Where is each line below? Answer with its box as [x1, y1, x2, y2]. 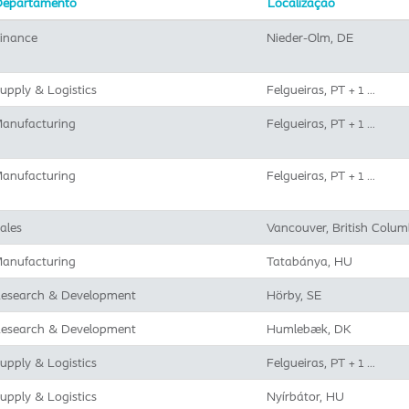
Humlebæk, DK [267, 320, 351, 337]
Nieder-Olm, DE [267, 29, 353, 46]
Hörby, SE [267, 287, 321, 303]
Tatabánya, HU [267, 253, 352, 269]
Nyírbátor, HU [267, 388, 344, 404]
